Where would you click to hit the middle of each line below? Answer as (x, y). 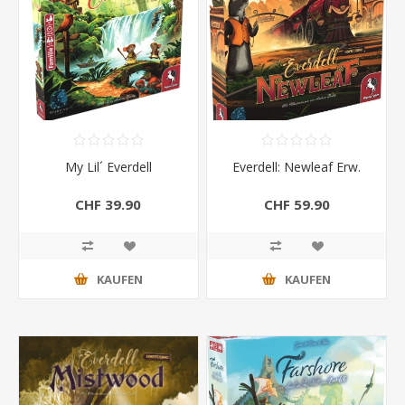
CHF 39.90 (108, 205)
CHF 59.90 (297, 205)
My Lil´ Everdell (108, 167)
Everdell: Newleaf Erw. (297, 167)
